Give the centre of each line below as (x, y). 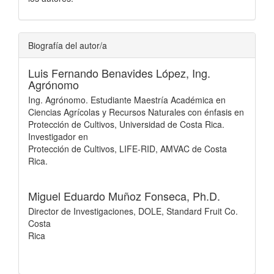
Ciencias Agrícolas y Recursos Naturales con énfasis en (136, 112)
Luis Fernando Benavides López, (110, 73)
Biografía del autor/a (68, 45)
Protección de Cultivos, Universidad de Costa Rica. (126, 124)
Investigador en (58, 136)
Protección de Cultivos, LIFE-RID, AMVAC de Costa (128, 149)
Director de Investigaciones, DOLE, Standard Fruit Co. (133, 211)
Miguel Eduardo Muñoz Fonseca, (110, 196)
